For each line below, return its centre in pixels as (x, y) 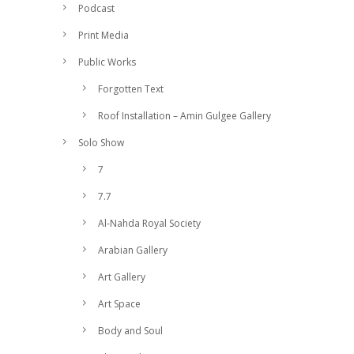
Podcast (96, 8)
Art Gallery (122, 277)
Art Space (119, 304)
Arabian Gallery (133, 250)
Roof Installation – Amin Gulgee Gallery (185, 116)
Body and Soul (130, 331)
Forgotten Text (131, 89)
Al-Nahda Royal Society (149, 223)
